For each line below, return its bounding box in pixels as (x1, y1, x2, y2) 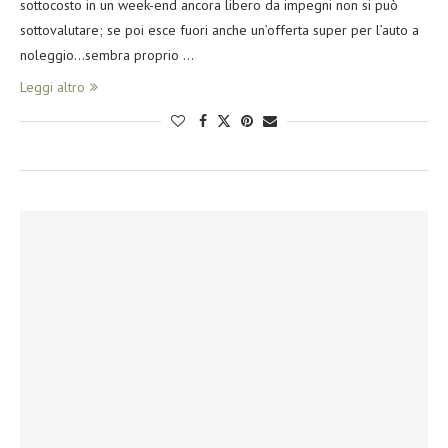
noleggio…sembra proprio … (20, 45, 194, 64)
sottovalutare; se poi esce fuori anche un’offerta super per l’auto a (20, 20, 419, 39)
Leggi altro (20, 77, 85, 96)
